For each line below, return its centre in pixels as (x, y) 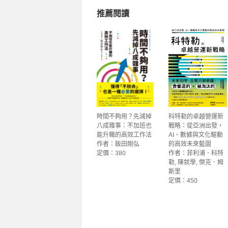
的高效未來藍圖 (190, 144)
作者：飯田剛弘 (118, 144)
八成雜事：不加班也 (124, 126)
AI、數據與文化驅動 (195, 135)
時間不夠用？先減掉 (124, 117)
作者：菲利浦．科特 (196, 153)
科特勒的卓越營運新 (196, 117)
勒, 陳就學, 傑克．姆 (196, 162)
